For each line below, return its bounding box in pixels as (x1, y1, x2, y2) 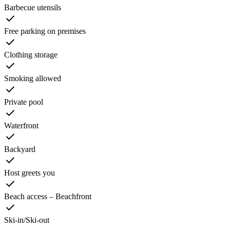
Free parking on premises (4, 26, 86, 35)
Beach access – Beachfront (4, 191, 91, 201)
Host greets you (4, 168, 55, 177)
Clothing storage (4, 50, 57, 59)
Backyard (4, 144, 35, 154)
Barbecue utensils (4, 3, 61, 12)
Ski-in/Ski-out (4, 215, 49, 224)
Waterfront (4, 121, 39, 130)
